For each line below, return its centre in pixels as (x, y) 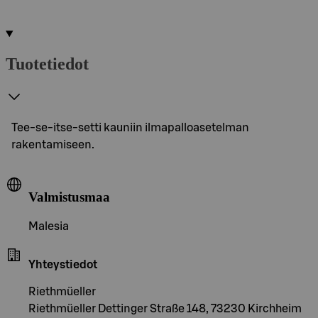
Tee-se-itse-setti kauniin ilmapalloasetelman (130, 127)
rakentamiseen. (53, 144)
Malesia (49, 227)
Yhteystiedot (63, 265)
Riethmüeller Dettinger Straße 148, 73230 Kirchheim (165, 309)
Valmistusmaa (69, 197)
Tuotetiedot (47, 64)
